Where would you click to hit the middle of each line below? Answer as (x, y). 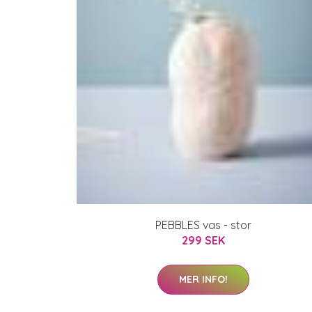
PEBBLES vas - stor (203, 225)
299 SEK (203, 240)
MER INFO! (203, 279)
